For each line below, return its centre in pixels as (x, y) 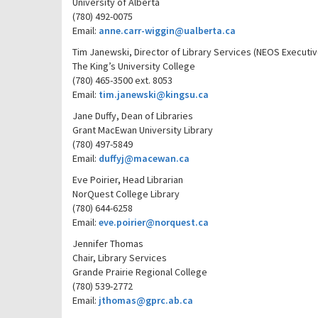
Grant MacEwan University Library (143, 130)
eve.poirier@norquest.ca (154, 222)
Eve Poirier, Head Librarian (128, 180)
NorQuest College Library (126, 194)
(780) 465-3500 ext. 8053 (122, 80)
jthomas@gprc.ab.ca (146, 300)
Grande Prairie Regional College (140, 272)
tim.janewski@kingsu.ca (154, 94)
